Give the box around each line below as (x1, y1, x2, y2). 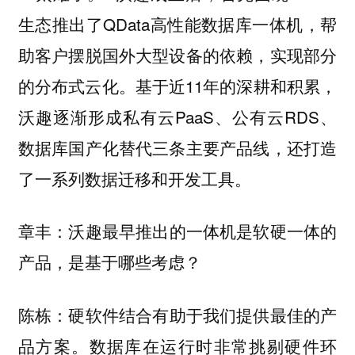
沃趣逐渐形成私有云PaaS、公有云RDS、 (17, 104, 338, 128)
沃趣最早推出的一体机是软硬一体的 (68, 219, 338, 243)
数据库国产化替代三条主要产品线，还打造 (17, 135, 338, 159)
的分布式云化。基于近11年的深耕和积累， (17, 73, 338, 97)
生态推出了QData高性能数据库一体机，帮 (17, 11, 338, 36)
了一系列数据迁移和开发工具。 (17, 166, 256, 190)
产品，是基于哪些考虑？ (17, 250, 201, 274)
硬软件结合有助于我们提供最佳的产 (68, 302, 338, 326)
